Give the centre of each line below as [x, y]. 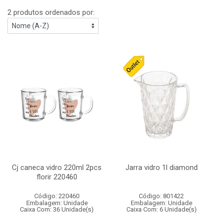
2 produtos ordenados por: [51, 12]
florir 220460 [57, 177]
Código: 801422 [161, 196]
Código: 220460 [57, 196]
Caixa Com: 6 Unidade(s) [161, 209]
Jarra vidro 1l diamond [161, 167]
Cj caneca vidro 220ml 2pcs [57, 167]
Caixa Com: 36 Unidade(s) [57, 209]
